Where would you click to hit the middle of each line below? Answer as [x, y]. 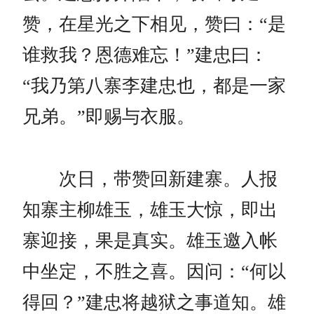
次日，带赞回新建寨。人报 [150, 179]
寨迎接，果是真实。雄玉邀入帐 [150, 240]
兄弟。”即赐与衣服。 [109, 116]
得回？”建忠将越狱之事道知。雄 [154, 302]
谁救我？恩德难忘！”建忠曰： [145, 55]
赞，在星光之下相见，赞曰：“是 [154, 24]
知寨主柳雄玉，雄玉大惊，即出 [150, 210]
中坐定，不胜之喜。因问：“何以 [154, 271]
